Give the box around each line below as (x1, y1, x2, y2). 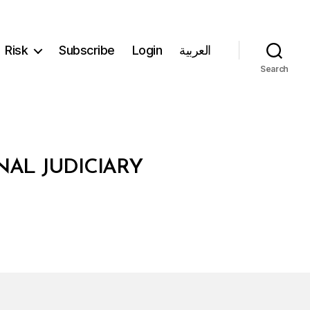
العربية (179, 43, 211, 58)
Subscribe (59, 43, 115, 58)
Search (259, 63, 289, 74)
